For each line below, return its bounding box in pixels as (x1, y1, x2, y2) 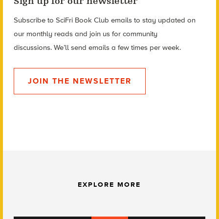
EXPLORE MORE (78, 180, 141, 189)
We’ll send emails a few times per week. (51, 43, 181, 52)
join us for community (87, 29, 157, 38)
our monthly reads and (13, 29, 88, 38)
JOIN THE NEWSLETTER (27, 76, 131, 86)
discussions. (13, 43, 52, 52)
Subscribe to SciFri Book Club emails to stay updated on (13, 15, 196, 24)
